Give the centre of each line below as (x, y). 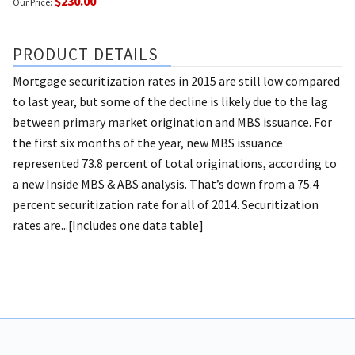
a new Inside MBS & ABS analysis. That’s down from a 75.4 (166, 183)
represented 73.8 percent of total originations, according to (175, 163)
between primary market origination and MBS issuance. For (172, 122)
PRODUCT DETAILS (86, 54)
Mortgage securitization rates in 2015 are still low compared (176, 80)
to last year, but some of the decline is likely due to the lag (170, 101)
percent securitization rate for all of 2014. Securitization (166, 204)
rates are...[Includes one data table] (108, 225)
